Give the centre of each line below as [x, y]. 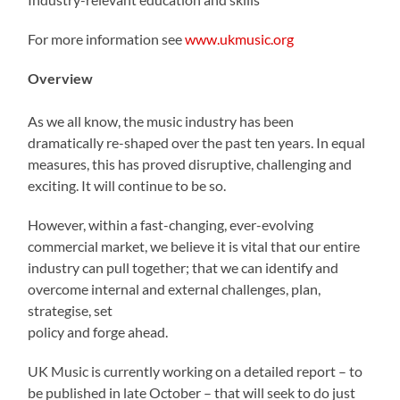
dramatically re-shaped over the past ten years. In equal [197, 142]
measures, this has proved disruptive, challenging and [190, 163]
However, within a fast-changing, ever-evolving [171, 224]
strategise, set [71, 310]
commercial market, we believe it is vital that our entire [194, 246]
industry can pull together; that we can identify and [183, 267]
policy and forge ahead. [98, 331]
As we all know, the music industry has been [161, 121]
